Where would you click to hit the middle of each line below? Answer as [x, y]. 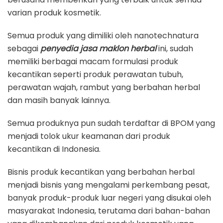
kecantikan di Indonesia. [54, 149]
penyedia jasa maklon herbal [98, 49]
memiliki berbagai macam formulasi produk [93, 62]
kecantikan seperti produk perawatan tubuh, [95, 75]
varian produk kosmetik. [54, 13]
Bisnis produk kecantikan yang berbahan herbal [101, 172]
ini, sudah [175, 49]
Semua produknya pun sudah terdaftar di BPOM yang [111, 123]
